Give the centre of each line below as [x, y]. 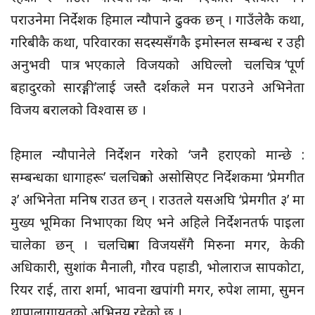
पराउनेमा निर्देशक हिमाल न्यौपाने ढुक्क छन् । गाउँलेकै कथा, [157, 19]
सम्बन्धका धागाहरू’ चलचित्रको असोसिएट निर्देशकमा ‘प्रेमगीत [157, 177]
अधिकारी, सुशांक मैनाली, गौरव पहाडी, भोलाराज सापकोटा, [157, 267]
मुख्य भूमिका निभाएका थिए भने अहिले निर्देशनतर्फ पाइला [157, 222]
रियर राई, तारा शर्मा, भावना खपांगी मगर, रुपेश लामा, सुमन [157, 289]
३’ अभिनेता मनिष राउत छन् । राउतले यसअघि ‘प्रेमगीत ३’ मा [157, 199]
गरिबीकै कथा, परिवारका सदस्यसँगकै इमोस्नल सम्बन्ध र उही [157, 42]
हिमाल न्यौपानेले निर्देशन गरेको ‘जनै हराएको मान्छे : [157, 154]
